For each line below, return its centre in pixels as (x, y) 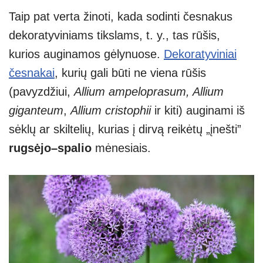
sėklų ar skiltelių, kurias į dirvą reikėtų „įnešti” (125, 129)
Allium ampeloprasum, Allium (149, 92)
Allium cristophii (112, 111)
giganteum (36, 111)
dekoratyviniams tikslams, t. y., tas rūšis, (114, 36)
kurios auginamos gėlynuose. (86, 54)
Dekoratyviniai (200, 54)
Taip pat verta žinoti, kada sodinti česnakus (121, 17)
